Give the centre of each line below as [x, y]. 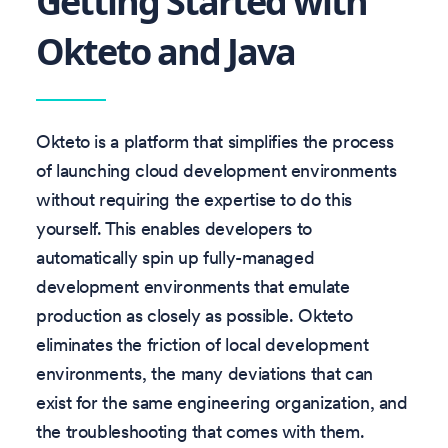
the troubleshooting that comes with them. [200, 432]
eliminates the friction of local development [202, 345]
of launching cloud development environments [216, 171]
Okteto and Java [165, 51]
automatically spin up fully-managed [175, 258]
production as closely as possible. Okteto [194, 316]
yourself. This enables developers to [174, 229]
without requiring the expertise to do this [194, 200]
